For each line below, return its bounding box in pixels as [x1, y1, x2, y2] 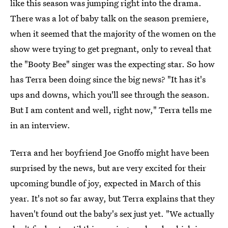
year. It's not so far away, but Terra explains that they [10, 192, 215, 204]
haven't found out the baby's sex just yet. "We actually [10, 208, 214, 219]
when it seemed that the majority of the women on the [10, 27, 216, 39]
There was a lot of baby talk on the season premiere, [10, 12, 209, 24]
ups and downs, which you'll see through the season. [10, 89, 210, 100]
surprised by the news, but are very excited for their [10, 162, 206, 174]
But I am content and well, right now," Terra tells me [10, 104, 212, 116]
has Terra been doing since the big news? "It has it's [10, 73, 206, 85]
